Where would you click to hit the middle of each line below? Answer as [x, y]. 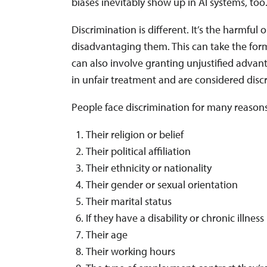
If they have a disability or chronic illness [175, 218]
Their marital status [129, 201]
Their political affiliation [139, 151]
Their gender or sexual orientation [162, 184]
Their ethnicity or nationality [149, 167]
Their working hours [131, 251]
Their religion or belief [135, 134]
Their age [107, 234]
